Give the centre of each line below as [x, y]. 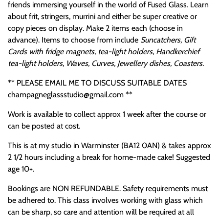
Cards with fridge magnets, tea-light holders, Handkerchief [104, 51]
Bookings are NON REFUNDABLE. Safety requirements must [108, 188]
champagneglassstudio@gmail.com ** [70, 94]
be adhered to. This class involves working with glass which [105, 200]
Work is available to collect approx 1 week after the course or [107, 114]
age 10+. [21, 169]
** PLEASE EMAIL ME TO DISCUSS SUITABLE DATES [97, 83]
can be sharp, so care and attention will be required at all [101, 212]
